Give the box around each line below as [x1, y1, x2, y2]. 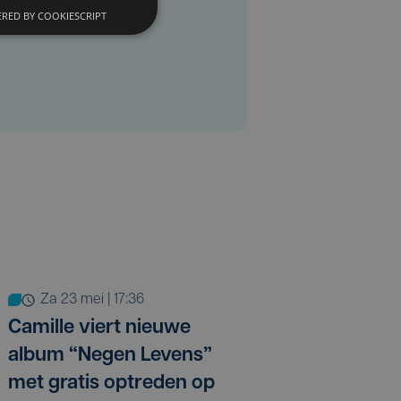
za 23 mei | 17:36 [49, 293, 144, 308]
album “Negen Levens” [8, 346, 212, 367]
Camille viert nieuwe [8, 318, 191, 339]
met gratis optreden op [8, 373, 215, 395]
